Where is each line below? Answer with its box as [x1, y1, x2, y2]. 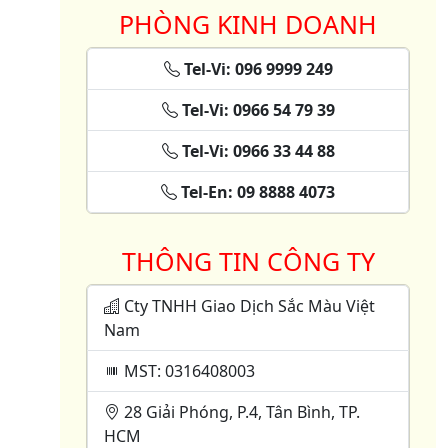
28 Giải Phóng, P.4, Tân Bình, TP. [120, 400, 360, 423]
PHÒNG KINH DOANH [119, 6, 377, 41]
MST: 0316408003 [120, 359, 255, 382]
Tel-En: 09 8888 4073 [177, 180, 335, 203]
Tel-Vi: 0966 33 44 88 [177, 139, 335, 162]
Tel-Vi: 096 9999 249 [179, 57, 333, 80]
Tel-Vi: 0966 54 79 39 [177, 98, 335, 121]
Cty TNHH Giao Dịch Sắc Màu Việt [120, 294, 375, 317]
